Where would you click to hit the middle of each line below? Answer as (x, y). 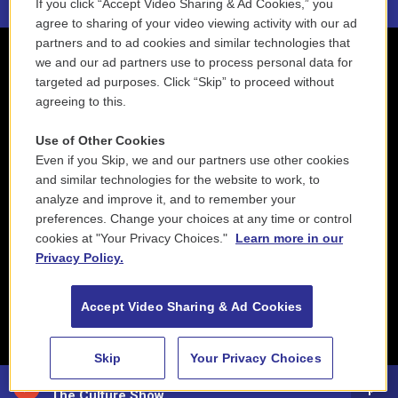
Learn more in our (289, 238)
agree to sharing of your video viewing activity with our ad (196, 23)
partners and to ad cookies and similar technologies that (193, 43)
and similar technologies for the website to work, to (178, 179)
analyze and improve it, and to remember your (166, 199)
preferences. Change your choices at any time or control (194, 219)
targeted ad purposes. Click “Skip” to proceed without (185, 82)
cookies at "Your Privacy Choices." (133, 238)
